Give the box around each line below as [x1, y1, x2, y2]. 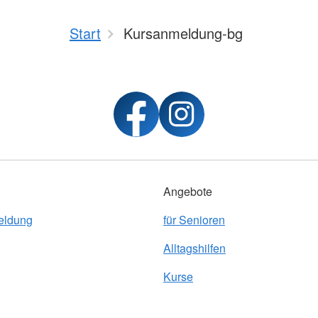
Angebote [163, 183, 212, 199]
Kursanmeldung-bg [124, 23, 243, 43]
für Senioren [163, 212, 225, 228]
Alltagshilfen [163, 240, 226, 256]
